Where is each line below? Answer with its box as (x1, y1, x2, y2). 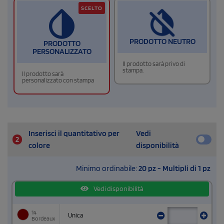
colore (28, 140, 50, 150)
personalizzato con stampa (22, 76, 94, 84)
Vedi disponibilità (92, 184, 143, 193)
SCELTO (81, 3, 102, 11)
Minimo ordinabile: (76, 163, 138, 173)
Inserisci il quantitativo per (28, 128, 119, 138)
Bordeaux (31, 214, 55, 222)
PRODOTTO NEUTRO (129, 36, 195, 46)
